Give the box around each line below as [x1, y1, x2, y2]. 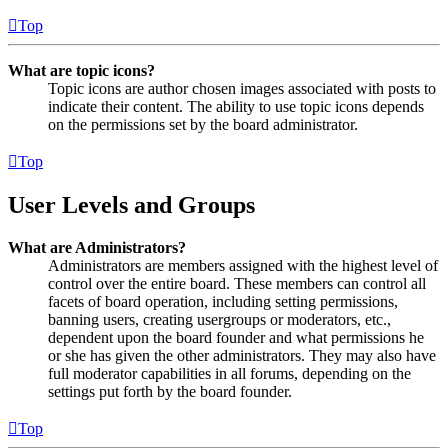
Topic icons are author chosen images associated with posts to [48, 79, 436, 97]
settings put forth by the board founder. [48, 382, 292, 400]
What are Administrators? [8, 238, 186, 256]
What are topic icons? [8, 61, 155, 79]
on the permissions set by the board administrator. [48, 115, 358, 133]
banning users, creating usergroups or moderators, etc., [48, 310, 391, 328]
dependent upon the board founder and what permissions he [48, 328, 424, 346]
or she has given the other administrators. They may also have [48, 346, 436, 364]
